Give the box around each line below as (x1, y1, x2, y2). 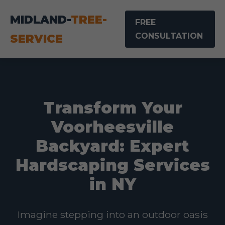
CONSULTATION (135, 31, 203, 41)
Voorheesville (51, 117, 174, 137)
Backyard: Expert (36, 136, 189, 156)
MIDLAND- (10, 13, 71, 27)
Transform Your (43, 98, 182, 118)
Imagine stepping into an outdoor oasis (17, 208, 208, 220)
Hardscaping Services (15, 155, 210, 175)
